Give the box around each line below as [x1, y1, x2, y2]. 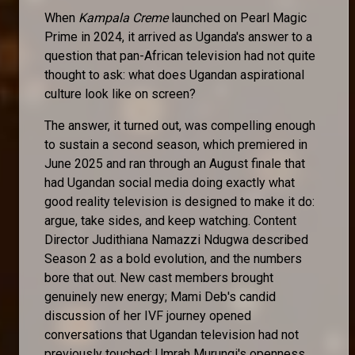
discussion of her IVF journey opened [44, 307, 251, 323]
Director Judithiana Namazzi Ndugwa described [44, 231, 308, 247]
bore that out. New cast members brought [44, 269, 273, 285]
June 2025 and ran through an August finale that [44, 155, 305, 171]
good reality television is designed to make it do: [44, 193, 315, 209]
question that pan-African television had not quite [44, 48, 315, 63]
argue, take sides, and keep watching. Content [44, 212, 296, 228]
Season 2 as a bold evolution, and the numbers [44, 250, 302, 266]
